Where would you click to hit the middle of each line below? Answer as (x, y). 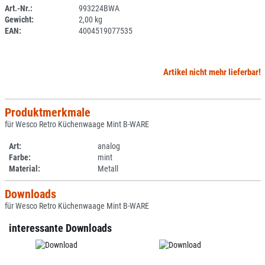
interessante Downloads (60, 228)
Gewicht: (19, 20)
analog (109, 146)
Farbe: (20, 157)
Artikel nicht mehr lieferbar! (212, 72)
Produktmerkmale (47, 112)
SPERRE (125, 20)
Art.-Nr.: (18, 8)
